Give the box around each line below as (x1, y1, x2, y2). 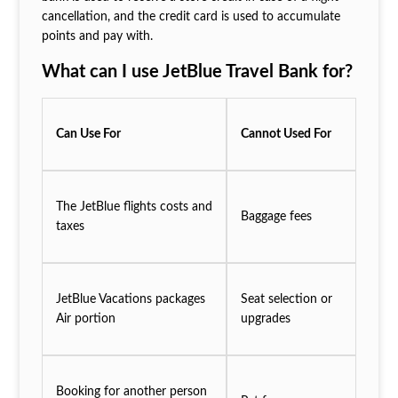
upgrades (240, 312, 291, 325)
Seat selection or (240, 292, 332, 306)
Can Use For (55, 127, 121, 140)
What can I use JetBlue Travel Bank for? (41, 63, 353, 82)
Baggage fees (240, 210, 312, 223)
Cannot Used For (240, 127, 331, 140)
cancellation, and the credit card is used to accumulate (41, 11, 340, 24)
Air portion (55, 312, 115, 325)
